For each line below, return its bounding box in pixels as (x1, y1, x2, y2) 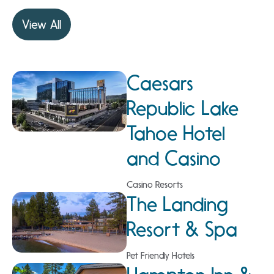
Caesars (126, 71, 193, 95)
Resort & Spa (126, 217, 237, 241)
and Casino (126, 146, 221, 170)
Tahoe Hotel (126, 121, 225, 145)
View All (22, 17, 61, 32)
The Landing (126, 192, 228, 216)
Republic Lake (126, 96, 239, 120)
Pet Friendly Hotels (126, 250, 194, 261)
